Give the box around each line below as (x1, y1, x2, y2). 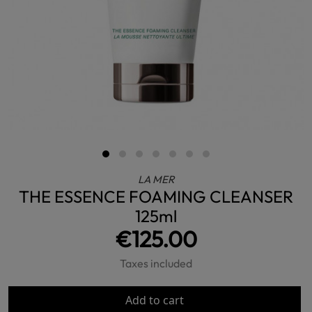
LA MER (138, 173, 174, 186)
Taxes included (120, 256, 192, 270)
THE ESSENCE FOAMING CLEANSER (19, 186, 293, 207)
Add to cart (125, 292, 184, 308)
